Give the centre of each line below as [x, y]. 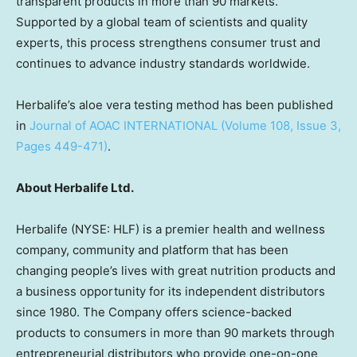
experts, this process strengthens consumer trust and [168, 43]
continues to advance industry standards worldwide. [163, 63]
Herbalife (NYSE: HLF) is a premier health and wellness [171, 229]
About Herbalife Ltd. [75, 188]
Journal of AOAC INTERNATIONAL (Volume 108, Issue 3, [185, 126]
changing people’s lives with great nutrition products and [176, 271]
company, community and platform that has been [152, 250]
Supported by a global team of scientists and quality [162, 22]
